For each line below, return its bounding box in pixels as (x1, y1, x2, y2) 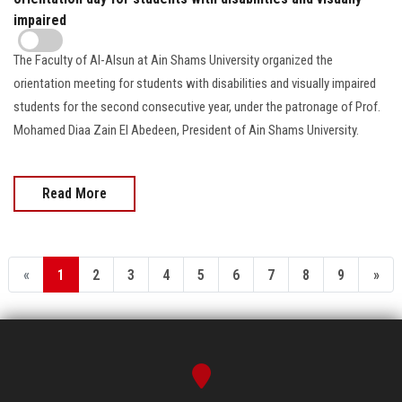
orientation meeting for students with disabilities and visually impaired (13, 75, 376, 92)
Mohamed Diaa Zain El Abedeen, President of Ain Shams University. (13, 122, 359, 138)
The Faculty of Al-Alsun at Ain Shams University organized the (13, 52, 333, 68)
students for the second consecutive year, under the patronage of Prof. (13, 99, 380, 115)
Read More (42, 185, 107, 202)
